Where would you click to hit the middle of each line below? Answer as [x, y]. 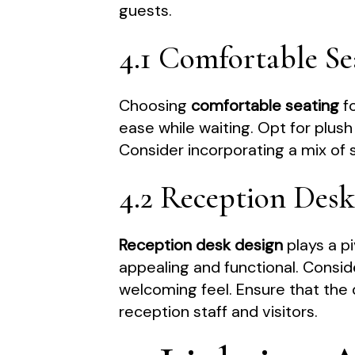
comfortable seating [265, 106]
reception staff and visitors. [219, 312]
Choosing [155, 106]
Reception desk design [201, 245]
